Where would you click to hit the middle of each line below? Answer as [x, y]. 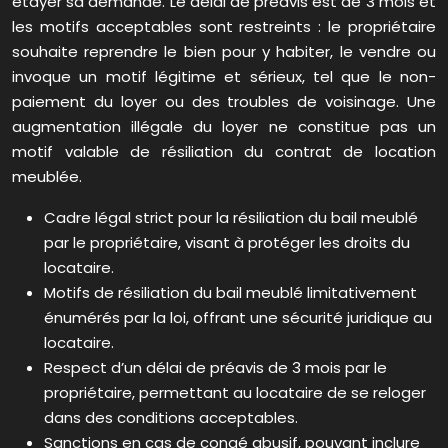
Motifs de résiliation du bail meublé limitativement [230, 293]
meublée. [47, 177]
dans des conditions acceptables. [171, 418]
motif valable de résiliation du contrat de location [224, 152]
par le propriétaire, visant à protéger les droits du [227, 243]
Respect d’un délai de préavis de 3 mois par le [215, 368]
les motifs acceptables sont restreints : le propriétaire [224, 27]
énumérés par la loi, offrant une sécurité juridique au [238, 318]
